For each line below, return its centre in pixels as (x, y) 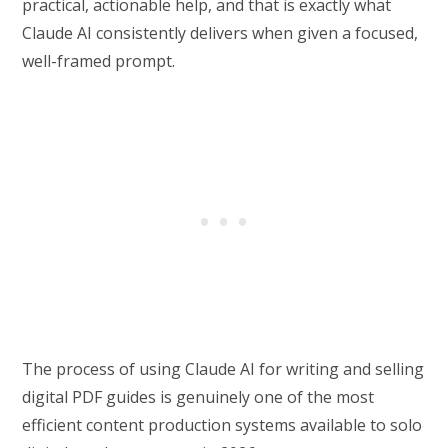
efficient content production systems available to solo (222, 425)
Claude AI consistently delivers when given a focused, (220, 33)
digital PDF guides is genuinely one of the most (198, 397)
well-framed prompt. (99, 61)
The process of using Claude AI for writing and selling (223, 369)
